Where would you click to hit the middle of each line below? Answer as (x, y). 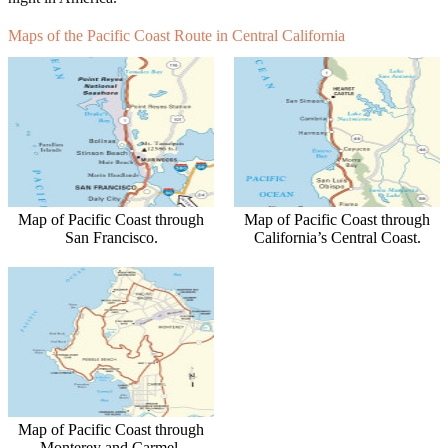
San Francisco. (111, 238)
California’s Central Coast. (337, 238)
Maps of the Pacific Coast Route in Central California (176, 35)
